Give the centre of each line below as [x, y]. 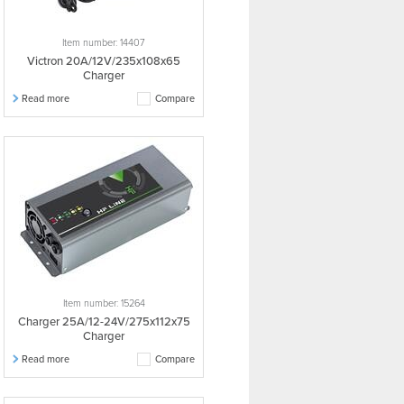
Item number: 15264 [104, 303]
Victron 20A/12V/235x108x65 [104, 61]
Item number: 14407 [104, 43]
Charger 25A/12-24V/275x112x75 [104, 322]
